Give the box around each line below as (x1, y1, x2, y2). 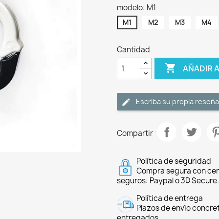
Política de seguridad (136, 156, 211, 166)
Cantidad (117, 44, 150, 55)
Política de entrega (136, 193, 203, 203)
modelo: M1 (117, 2, 156, 13)
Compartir (117, 128, 153, 138)
